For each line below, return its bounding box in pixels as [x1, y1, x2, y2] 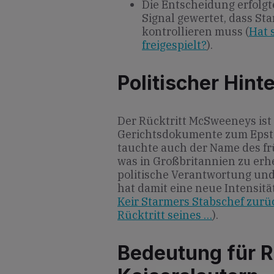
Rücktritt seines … [117, 207, 212, 222]
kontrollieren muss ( [142, 24, 249, 39]
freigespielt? [142, 38, 207, 53]
